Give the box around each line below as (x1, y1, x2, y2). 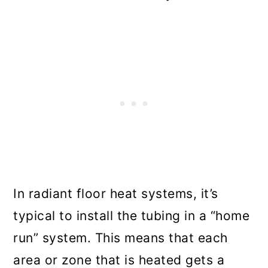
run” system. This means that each (13, 230, 228, 246)
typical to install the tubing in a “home (13, 208, 250, 224)
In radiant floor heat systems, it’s (13, 186, 218, 202)
